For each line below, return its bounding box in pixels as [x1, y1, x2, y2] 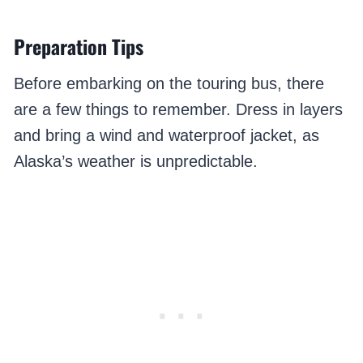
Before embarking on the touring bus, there [13, 75, 324, 93]
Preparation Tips [13, 32, 143, 62]
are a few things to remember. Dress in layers [13, 100, 343, 119]
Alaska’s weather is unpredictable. [13, 152, 258, 171]
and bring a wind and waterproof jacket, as [13, 126, 319, 145]
